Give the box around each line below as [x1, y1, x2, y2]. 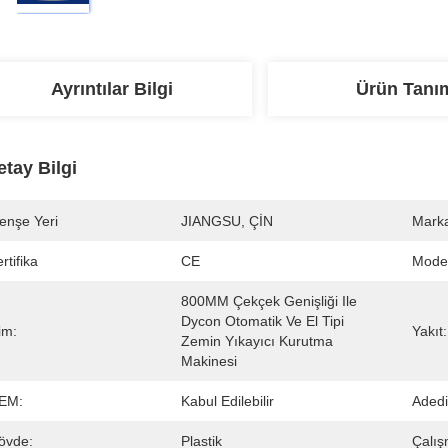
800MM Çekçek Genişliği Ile [181, 293, 357, 309]
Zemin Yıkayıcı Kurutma [181, 333, 333, 349]
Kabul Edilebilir [181, 393, 274, 409]
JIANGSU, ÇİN [181, 213, 273, 229]
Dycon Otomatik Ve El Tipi [181, 313, 344, 329]
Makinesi [181, 353, 237, 369]
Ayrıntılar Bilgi [51, 79, 173, 99]
